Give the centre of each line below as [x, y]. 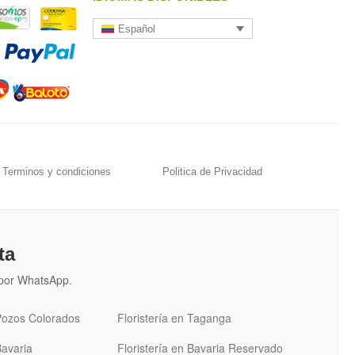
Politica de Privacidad [212, 172]
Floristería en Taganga [174, 318]
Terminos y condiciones [56, 172]
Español [137, 29]
